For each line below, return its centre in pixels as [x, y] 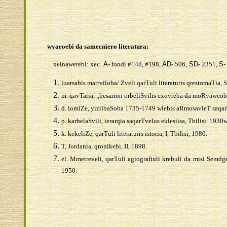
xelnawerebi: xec [76, 64]
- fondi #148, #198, [134, 64]
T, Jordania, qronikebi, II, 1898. [104, 146]
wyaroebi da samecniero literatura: [94, 46]
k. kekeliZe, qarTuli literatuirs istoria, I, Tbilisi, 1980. [134, 134]
